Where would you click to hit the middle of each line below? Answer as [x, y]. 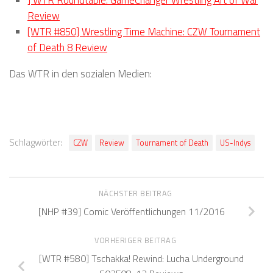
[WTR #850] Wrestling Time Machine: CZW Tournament [144, 32]
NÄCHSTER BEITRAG [136, 193]
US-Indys [235, 143]
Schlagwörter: [36, 142]
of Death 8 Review [67, 48]
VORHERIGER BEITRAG [136, 240]
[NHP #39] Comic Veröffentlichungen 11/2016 [132, 211]
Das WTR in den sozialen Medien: [80, 74]
